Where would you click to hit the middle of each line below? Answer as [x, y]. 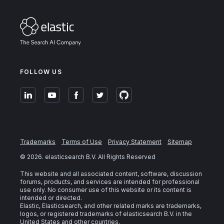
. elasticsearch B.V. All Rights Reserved [99, 157]
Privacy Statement [135, 142]
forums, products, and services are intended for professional [110, 182]
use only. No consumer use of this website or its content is [106, 190]
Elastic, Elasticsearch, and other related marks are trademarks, [111, 206]
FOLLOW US [41, 72]
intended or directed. [51, 198]
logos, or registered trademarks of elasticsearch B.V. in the [106, 214]
